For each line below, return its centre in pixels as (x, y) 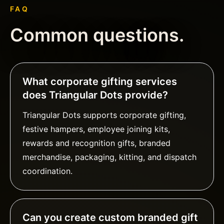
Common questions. (97, 35)
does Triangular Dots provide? (95, 95)
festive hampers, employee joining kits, (96, 129)
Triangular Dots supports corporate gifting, (104, 115)
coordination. (47, 171)
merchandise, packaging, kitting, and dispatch (109, 157)
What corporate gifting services (100, 82)
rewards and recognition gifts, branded (96, 143)
